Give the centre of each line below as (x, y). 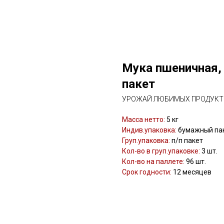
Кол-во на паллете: (153, 161)
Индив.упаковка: (149, 130)
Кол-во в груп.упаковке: (161, 151)
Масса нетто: (143, 119)
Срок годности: (147, 172)
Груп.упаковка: (146, 140)
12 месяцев (191, 172)
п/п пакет (186, 140)
